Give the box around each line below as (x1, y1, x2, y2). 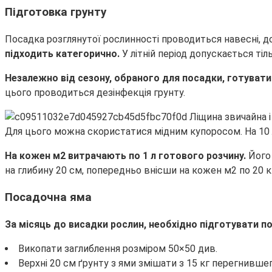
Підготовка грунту (5, 5, 106, 19)
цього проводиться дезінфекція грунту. (5, 86, 185, 98)
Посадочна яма (5, 191, 92, 205)
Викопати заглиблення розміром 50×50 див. (18, 242, 217, 254)
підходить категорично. (5, 47, 122, 59)
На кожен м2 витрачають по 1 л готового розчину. (5, 149, 248, 161)
